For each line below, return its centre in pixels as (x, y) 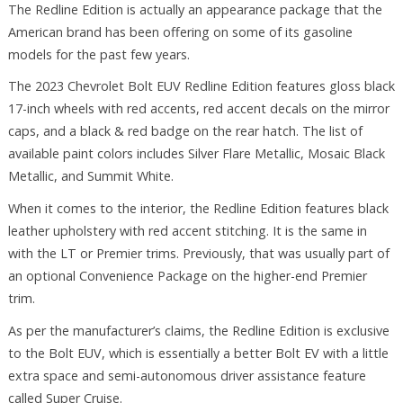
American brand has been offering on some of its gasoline (180, 31)
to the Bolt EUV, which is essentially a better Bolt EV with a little (198, 353)
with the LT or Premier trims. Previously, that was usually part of (198, 254)
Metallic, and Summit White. (90, 176)
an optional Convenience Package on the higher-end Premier (187, 276)
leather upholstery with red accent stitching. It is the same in (187, 231)
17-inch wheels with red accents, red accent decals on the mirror (198, 109)
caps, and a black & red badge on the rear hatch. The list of (185, 131)
